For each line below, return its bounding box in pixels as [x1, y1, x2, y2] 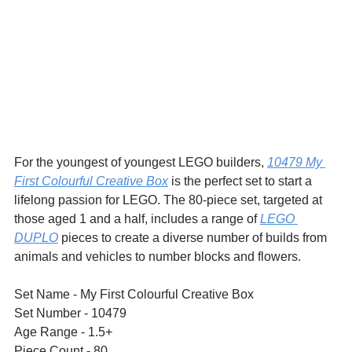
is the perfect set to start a [168, 174, 315, 188]
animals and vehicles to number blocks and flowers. [14, 249, 301, 263]
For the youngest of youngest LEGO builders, [14, 155, 267, 169]
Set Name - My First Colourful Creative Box [14, 287, 254, 301]
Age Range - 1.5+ [14, 324, 112, 339]
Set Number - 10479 [14, 306, 126, 320]
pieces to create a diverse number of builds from [58, 230, 330, 244]
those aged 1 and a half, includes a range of [14, 211, 260, 225]
